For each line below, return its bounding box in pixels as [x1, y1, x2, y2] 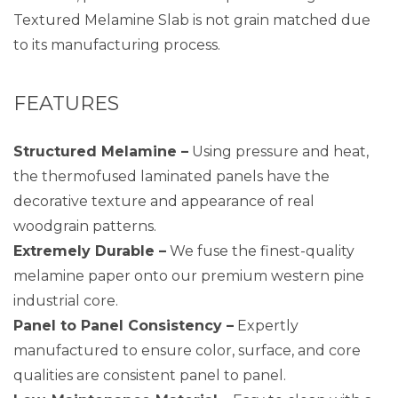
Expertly [234, 317, 298, 334]
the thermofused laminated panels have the [13, 168, 330, 185]
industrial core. [13, 292, 118, 309]
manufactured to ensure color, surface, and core [13, 342, 361, 359]
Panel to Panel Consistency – [13, 317, 234, 334]
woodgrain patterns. [13, 218, 156, 235]
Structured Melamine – [13, 143, 188, 160]
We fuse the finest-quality [166, 243, 354, 259]
